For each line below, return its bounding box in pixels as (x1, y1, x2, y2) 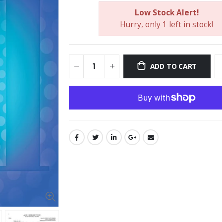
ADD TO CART (150, 61, 197, 71)
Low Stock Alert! (134, 7, 199, 18)
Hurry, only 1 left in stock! (120, 19, 213, 30)
